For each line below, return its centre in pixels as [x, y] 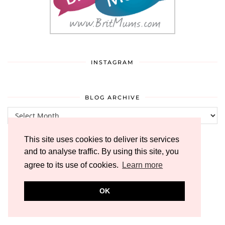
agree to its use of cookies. [72, 165]
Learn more [143, 165]
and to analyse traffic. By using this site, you [101, 152]
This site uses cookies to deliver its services [102, 140]
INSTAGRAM [113, 62]
